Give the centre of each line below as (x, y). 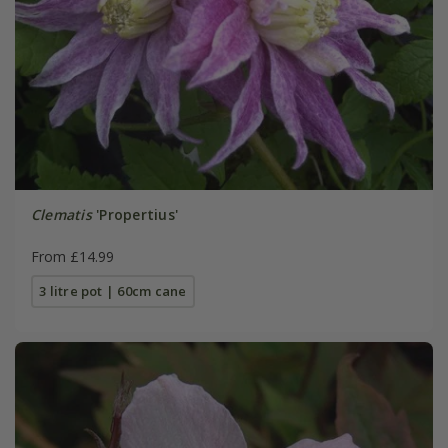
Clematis (61, 215)
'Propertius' (135, 215)
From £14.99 (72, 257)
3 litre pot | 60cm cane (113, 291)
